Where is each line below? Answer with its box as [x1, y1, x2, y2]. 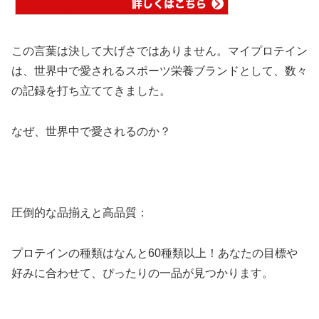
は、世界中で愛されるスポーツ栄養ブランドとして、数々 [11, 65, 308, 78]
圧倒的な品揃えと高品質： [11, 206, 148, 219]
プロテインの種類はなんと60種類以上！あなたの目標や [11, 246, 298, 259]
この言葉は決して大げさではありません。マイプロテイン [11, 45, 308, 58]
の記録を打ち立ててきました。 [11, 85, 171, 98]
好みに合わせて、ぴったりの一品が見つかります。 [11, 266, 273, 279]
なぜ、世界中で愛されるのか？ [11, 125, 171, 138]
